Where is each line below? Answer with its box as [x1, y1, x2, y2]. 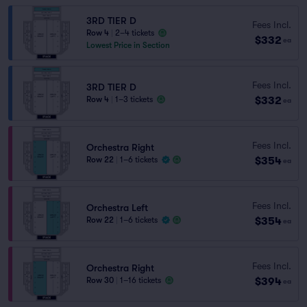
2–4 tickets [115, 28, 154, 38]
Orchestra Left [86, 202, 148, 213]
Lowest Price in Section [86, 40, 170, 50]
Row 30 [86, 275, 114, 285]
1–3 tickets [115, 95, 153, 104]
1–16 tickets [120, 275, 161, 285]
